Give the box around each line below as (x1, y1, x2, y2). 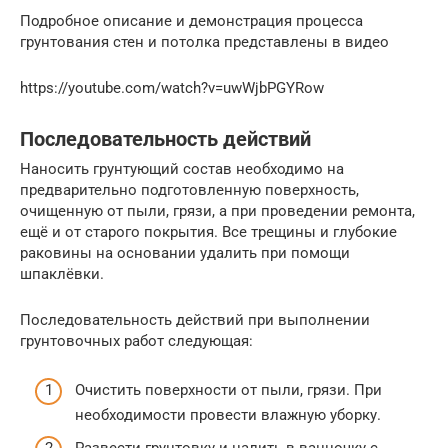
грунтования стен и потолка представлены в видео (20, 33, 389, 52)
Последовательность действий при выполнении (20, 311, 370, 330)
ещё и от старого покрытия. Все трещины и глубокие (20, 223, 397, 242)
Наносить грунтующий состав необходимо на (20, 160, 344, 179)
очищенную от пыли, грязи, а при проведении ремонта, (20, 202, 415, 221)
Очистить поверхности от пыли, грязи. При (75, 380, 382, 399)
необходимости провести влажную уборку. (75, 405, 381, 424)
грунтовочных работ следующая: (20, 332, 253, 351)
